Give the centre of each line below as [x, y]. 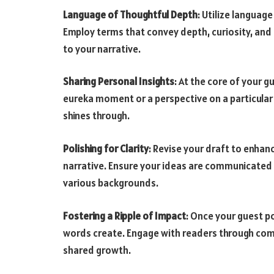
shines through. [96, 116]
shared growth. [97, 250]
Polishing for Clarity [106, 149]
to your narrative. [102, 49]
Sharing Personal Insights [119, 82]
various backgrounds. [111, 183]
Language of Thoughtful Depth [130, 14]
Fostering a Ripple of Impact [124, 216]
